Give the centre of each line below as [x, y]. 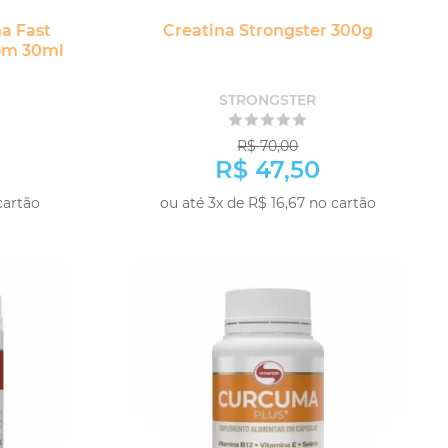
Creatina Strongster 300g [267, 30]
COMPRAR [342, 229]
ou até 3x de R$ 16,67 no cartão [267, 203]
